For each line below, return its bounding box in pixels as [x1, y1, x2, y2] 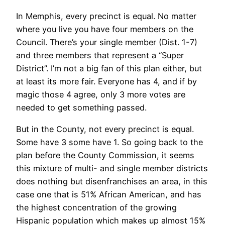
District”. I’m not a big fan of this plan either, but [16, 63, 202, 74]
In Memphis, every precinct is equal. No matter [16, 11, 196, 22]
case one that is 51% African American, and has [16, 189, 201, 199]
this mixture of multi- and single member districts [16, 163, 208, 173]
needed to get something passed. [16, 102, 147, 113]
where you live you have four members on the [16, 24, 193, 35]
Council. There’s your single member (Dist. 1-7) [16, 37, 197, 48]
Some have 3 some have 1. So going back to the [16, 137, 203, 147]
